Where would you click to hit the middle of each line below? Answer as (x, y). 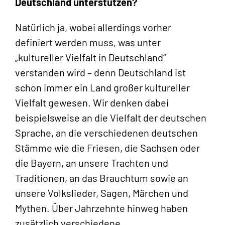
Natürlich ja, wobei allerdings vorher (93, 27)
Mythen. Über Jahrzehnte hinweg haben (101, 208)
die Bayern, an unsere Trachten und (92, 163)
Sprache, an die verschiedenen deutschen (106, 133)
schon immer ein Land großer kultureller (102, 88)
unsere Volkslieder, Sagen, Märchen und (102, 193)
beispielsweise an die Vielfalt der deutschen (111, 118)
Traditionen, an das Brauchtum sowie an (102, 178)
